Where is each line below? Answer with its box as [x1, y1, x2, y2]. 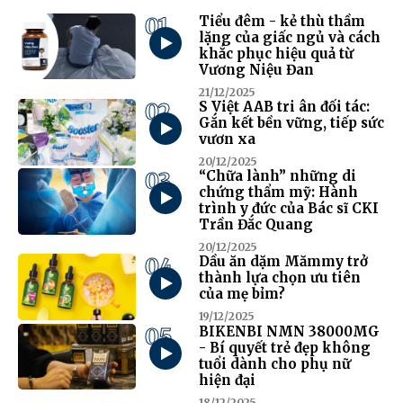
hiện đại [198, 371, 255, 389]
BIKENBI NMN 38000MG [198, 322, 380, 340]
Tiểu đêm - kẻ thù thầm [198, 12, 365, 30]
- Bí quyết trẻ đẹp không [198, 338, 371, 356]
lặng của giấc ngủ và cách [198, 28, 381, 46]
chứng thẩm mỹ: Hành [198, 184, 358, 201]
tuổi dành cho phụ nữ [198, 354, 351, 372]
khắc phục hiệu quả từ [198, 44, 354, 62]
